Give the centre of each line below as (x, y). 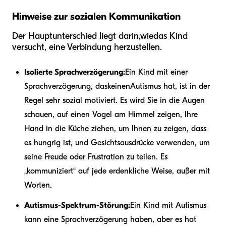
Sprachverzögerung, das (66, 86)
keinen (119, 86)
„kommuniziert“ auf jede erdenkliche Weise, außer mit (117, 171)
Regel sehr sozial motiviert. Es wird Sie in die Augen (115, 100)
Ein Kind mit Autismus (168, 205)
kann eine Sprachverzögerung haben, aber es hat (110, 219)
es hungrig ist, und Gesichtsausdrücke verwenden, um (117, 143)
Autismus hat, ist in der (170, 86)
